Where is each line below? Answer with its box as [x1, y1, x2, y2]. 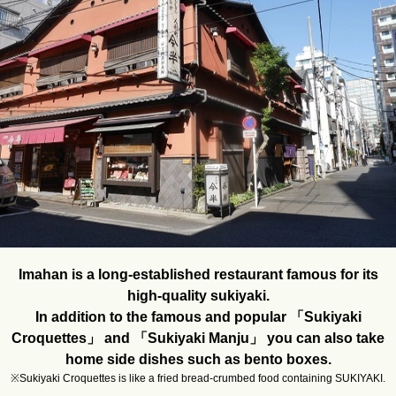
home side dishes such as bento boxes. [65, 352, 331, 368]
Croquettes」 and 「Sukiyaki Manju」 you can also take [11, 331, 385, 346]
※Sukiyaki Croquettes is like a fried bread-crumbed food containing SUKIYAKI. [11, 372, 385, 385]
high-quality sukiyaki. [126, 288, 270, 304]
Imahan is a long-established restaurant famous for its [18, 267, 378, 283]
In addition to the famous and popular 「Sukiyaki [34, 309, 362, 325]
